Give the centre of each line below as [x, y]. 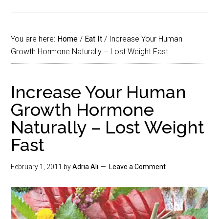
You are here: [34, 39]
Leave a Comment [138, 167]
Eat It [94, 39]
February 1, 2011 [37, 167]
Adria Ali [86, 167]
